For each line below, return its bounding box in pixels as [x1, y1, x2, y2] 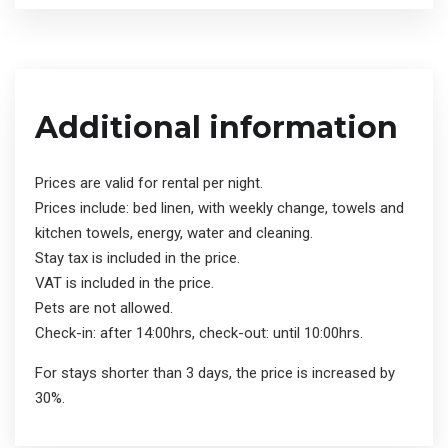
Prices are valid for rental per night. [35, 174, 263, 193]
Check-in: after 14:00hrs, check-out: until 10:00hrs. [35, 324, 363, 343]
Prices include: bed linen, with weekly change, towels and [35, 199, 404, 218]
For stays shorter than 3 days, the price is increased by [35, 364, 395, 383]
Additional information [35, 109, 398, 147]
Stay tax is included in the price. [35, 249, 240, 268]
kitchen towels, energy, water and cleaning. [35, 224, 313, 243]
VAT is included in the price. [35, 274, 214, 293]
